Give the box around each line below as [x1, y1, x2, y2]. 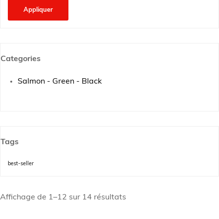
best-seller [8, 161, 34, 167]
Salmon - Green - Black [18, 77, 102, 86]
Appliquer [23, 7, 53, 13]
